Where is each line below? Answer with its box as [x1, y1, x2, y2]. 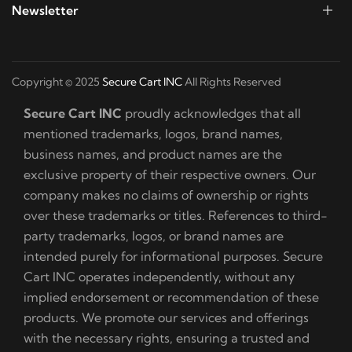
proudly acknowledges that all [122, 105, 301, 122]
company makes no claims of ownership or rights [24, 187, 309, 203]
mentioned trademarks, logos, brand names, [24, 126, 283, 142]
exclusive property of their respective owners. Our [24, 167, 316, 183]
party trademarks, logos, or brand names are [24, 228, 284, 244]
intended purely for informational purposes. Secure [24, 248, 323, 265]
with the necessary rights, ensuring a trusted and [24, 330, 310, 346]
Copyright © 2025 [12, 75, 102, 90]
